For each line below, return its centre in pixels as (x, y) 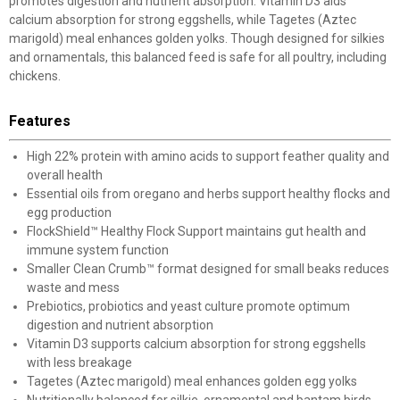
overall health (65, 175)
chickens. (35, 76)
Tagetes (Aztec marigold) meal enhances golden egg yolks (192, 381)
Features (40, 121)
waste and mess (73, 287)
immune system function (98, 250)
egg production (69, 212)
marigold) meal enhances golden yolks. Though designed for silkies (197, 38)
